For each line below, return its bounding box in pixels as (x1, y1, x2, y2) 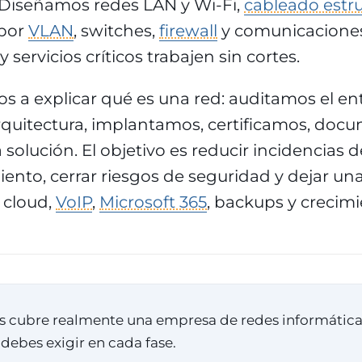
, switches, (74, 21, 159, 40)
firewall (159, 21, 217, 40)
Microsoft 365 (99, 192, 207, 212)
